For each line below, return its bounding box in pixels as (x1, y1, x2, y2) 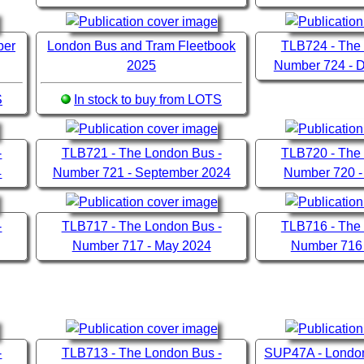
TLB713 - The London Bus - (61, 346, 222, 361)
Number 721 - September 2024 (52, 166, 231, 180)
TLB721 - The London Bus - (61, 146, 222, 161)
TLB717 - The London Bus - (61, 219, 222, 234)
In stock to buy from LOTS (74, 93, 223, 107)
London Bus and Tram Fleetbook (47, 39, 236, 54)
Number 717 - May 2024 (71, 239, 211, 253)
